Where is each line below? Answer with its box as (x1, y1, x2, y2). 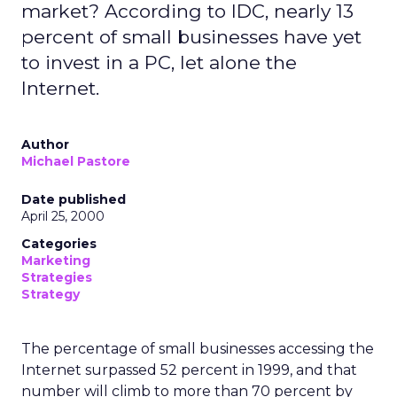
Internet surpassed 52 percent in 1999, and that (21, 362, 357, 378)
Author (21, 136, 69, 152)
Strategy (21, 286, 80, 302)
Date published (21, 191, 126, 207)
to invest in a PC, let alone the (21, 51, 297, 74)
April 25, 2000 (21, 208, 105, 224)
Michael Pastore (21, 153, 130, 169)
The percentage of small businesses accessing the (21, 340, 374, 357)
